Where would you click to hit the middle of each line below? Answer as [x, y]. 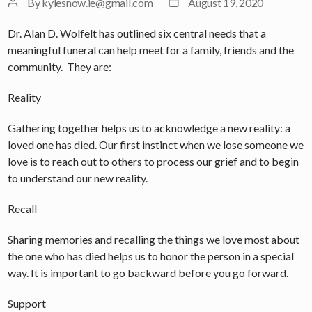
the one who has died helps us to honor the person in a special [151, 256]
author [22, 18]
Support [27, 303]
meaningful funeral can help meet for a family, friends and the [151, 49]
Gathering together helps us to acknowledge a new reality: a [149, 127]
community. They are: [60, 66]
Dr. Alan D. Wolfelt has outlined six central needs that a [137, 33]
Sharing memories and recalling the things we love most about [154, 239]
